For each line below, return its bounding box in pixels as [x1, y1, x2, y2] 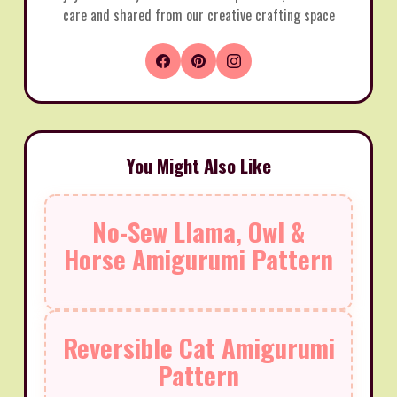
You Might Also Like [126, 151, 271, 179]
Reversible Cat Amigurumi [62, 328, 335, 366]
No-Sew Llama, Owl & [92, 212, 305, 250]
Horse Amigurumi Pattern [64, 239, 333, 277]
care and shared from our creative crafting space [62, 4, 335, 26]
